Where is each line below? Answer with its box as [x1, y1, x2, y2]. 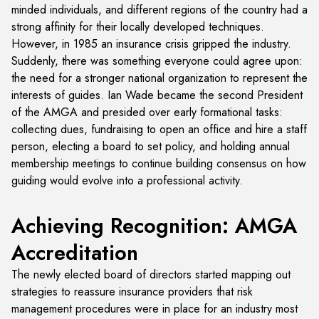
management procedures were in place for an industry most [11, 300, 298, 317]
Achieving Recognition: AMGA [11, 211, 297, 241]
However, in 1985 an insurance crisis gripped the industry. [11, 36, 291, 52]
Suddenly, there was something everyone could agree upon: [11, 53, 303, 69]
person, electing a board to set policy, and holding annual [11, 138, 290, 155]
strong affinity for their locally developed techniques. [11, 19, 264, 35]
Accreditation [11, 238, 138, 268]
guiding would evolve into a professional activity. [11, 172, 243, 189]
